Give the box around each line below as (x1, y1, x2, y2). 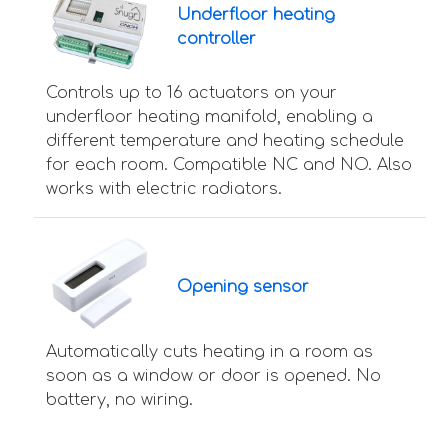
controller (176, 30, 256, 49)
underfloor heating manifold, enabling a (46, 107, 373, 126)
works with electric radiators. (46, 179, 282, 198)
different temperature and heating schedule (46, 131, 404, 150)
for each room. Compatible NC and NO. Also (46, 155, 412, 174)
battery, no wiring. (46, 391, 193, 410)
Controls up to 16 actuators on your (46, 83, 337, 102)
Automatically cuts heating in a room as (46, 343, 373, 362)
